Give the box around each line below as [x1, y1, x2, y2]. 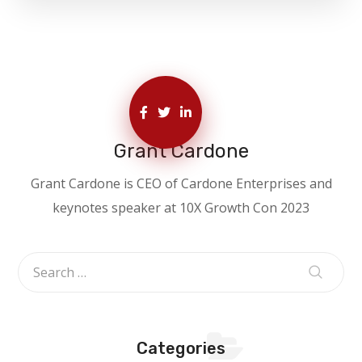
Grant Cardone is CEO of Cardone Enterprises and [30, 175, 332, 193]
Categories [136, 339, 226, 359]
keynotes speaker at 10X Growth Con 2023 [53, 199, 309, 217]
